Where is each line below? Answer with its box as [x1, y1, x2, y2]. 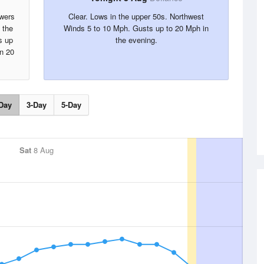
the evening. [115, 34, 157, 45]
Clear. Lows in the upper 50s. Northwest [68, 11, 204, 22]
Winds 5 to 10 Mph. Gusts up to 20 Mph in [64, 22, 209, 34]
